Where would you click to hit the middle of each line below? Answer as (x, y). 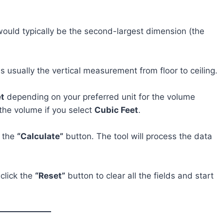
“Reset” (50, 176)
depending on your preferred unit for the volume (100, 97)
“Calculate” (40, 136)
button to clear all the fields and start (139, 176)
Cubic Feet (116, 110)
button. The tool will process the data (138, 136)
